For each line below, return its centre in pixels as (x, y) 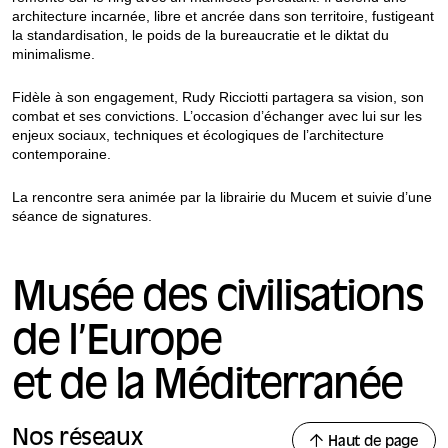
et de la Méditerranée (207, 388)
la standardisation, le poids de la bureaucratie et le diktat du (200, 35)
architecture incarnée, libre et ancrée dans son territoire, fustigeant (223, 16)
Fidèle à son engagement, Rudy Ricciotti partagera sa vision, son (218, 97)
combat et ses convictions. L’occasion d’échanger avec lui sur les (217, 116)
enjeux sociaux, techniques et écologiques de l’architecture (198, 135)
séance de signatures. (82, 216)
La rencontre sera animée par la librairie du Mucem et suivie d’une (222, 197)
